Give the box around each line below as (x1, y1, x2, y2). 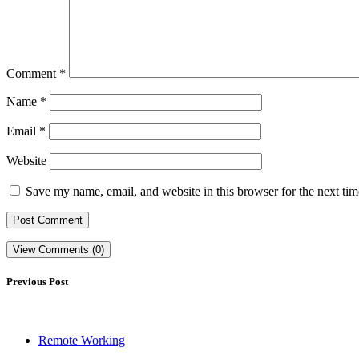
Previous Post (6, 275, 68, 288)
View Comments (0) (13, 243, 104, 256)
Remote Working (38, 333, 125, 347)
